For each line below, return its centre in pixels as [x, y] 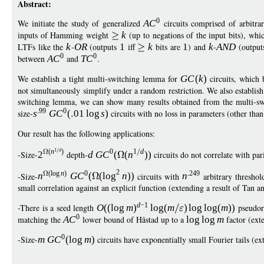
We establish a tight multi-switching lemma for [99, 79]
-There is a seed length [57, 207]
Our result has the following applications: [86, 133]
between [32, 59]
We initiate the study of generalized [81, 23]
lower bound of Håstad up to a [133, 219]
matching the [40, 219]
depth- [76, 154]
